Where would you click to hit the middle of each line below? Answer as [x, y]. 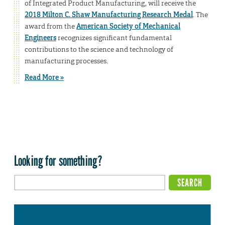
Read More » [44, 78]
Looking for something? [59, 160]
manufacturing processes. [66, 61]
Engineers [40, 38]
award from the [50, 26]
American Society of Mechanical [128, 26]
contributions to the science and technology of [99, 49]
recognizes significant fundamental [114, 38]
